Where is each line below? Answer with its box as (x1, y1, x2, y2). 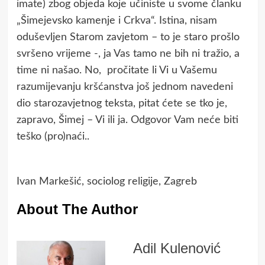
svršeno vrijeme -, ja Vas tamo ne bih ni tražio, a (16, 48, 240, 59)
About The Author (16, 201, 138, 217)
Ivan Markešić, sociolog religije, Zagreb (16, 176, 197, 187)
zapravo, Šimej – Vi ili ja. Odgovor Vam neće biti (16, 114, 238, 125)
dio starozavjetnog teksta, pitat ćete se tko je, (16, 98, 227, 109)
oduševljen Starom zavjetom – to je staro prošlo (16, 31, 240, 43)
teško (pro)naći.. (16, 131, 89, 142)
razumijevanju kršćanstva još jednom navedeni (16, 81, 233, 92)
